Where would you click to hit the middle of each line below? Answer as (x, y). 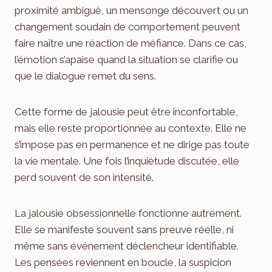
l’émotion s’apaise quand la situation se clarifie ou (126, 59)
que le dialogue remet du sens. (85, 76)
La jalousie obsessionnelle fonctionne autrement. (128, 213)
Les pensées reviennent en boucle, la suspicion (123, 262)
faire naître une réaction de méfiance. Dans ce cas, (131, 43)
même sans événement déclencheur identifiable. (127, 246)
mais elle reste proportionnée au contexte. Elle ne (131, 128)
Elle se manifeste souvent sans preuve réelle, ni (124, 229)
